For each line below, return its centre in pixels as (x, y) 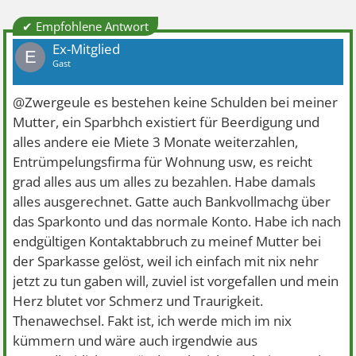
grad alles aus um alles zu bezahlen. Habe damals (164, 182)
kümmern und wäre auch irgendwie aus (135, 341)
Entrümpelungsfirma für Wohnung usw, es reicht (163, 162)
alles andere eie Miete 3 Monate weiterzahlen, (156, 142)
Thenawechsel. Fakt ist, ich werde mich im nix (153, 321)
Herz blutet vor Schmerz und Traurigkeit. (138, 301)
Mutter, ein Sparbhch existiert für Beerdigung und (166, 122)
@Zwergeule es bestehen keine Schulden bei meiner (176, 102)
